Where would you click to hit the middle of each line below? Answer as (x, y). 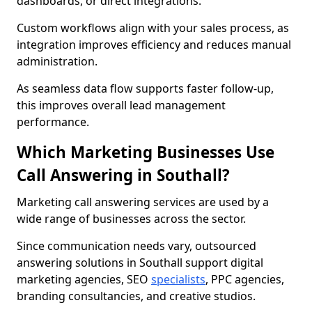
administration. (57, 61)
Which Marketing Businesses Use (146, 152)
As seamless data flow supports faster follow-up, (145, 88)
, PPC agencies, (245, 279)
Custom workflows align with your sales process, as (153, 28)
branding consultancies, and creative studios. (136, 296)
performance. (53, 122)
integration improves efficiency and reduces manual (154, 45)
